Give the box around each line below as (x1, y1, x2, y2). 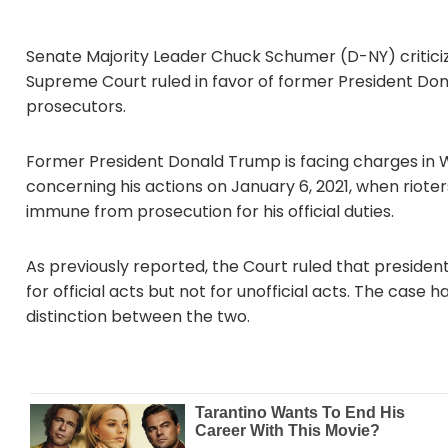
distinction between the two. (26, 305, 250, 328)
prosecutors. (26, 95, 126, 118)
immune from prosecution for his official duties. (26, 200, 394, 223)
